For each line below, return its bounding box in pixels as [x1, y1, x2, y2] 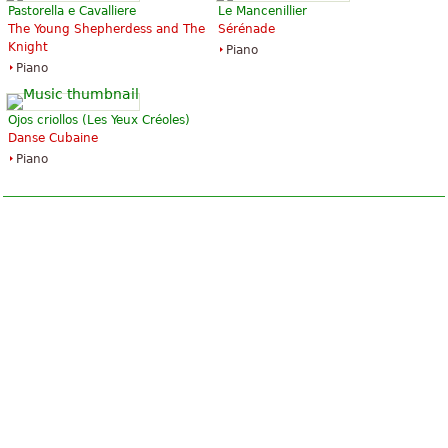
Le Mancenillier [218, 4, 307, 19]
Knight [8, 40, 48, 55]
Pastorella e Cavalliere [8, 4, 136, 19]
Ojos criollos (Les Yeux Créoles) [8, 113, 190, 128]
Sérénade [218, 22, 275, 37]
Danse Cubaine [8, 131, 98, 146]
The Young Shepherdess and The [8, 22, 205, 37]
